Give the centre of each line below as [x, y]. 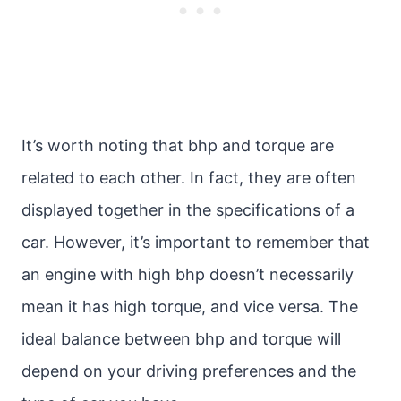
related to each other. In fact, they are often [189, 178]
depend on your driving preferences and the [189, 371]
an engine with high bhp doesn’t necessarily [188, 274]
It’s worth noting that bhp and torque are [178, 145]
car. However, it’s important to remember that [196, 242]
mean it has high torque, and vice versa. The [190, 307]
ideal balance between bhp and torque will [181, 339]
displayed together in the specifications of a [188, 210]
